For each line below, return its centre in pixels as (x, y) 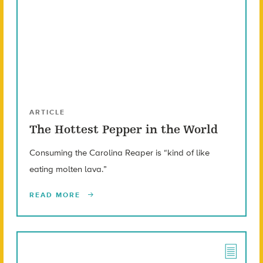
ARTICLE (47, 112)
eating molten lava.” (68, 169)
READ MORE (56, 195)
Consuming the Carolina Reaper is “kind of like (119, 152)
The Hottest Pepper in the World (123, 129)
